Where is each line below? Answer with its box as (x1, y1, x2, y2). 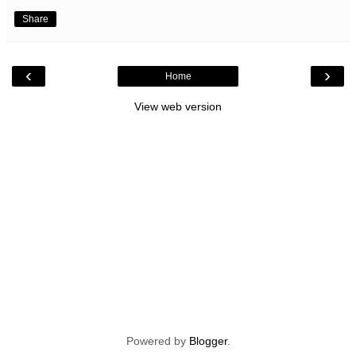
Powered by (126, 334, 189, 347)
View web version (134, 99, 222, 113)
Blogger (188, 334, 227, 347)
